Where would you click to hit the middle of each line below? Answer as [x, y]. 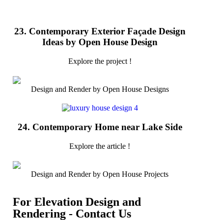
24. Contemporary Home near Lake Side [100, 127]
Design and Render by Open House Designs [100, 89]
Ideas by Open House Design [100, 42]
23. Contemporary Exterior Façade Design [100, 31]
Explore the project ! [100, 61]
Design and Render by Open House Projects [100, 174]
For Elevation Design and [77, 202]
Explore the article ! [100, 146]
